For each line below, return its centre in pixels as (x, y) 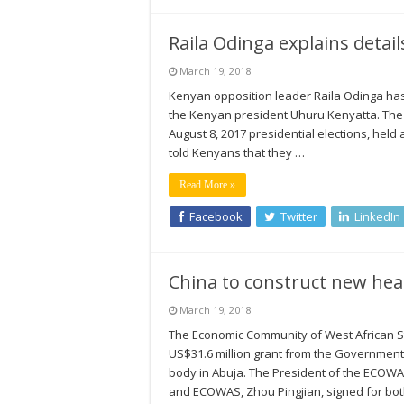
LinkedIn (377, 216)
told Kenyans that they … (237, 152)
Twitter (299, 216)
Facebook (216, 216)
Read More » (207, 185)
